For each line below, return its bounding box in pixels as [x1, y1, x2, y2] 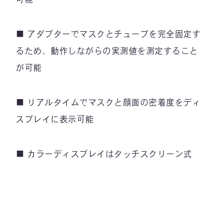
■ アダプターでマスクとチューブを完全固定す [16, 30, 201, 39]
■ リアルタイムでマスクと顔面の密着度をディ [16, 98, 201, 107]
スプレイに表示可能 [16, 114, 94, 123]
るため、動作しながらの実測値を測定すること [16, 47, 198, 55]
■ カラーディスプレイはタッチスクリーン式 [16, 149, 192, 158]
